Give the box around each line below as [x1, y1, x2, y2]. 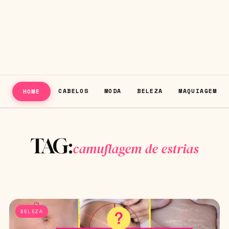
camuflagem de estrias [72, 140, 198, 158]
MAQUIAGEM [178, 86, 217, 95]
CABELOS [58, 86, 89, 95]
